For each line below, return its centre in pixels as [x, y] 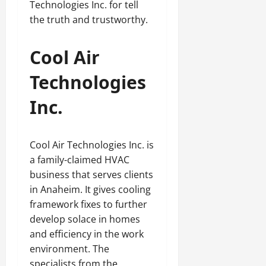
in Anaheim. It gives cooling [90, 189]
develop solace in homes [85, 219]
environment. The [69, 249]
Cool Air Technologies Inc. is [92, 145]
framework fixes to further [88, 204]
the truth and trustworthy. [89, 20]
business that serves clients [91, 175]
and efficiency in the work [87, 234]
